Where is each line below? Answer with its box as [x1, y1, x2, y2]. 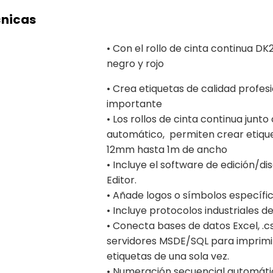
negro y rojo [106, 56, 164, 71]
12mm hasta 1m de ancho [106, 142, 227, 157]
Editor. [106, 172, 136, 187]
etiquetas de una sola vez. [106, 249, 229, 263]
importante [106, 96, 162, 111]
